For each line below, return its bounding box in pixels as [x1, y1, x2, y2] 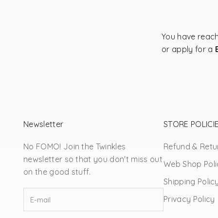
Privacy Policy [163, 194, 215, 204]
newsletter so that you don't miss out [23, 154, 163, 164]
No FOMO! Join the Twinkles [23, 141, 126, 151]
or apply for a [162, 44, 213, 54]
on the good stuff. [23, 166, 91, 177]
